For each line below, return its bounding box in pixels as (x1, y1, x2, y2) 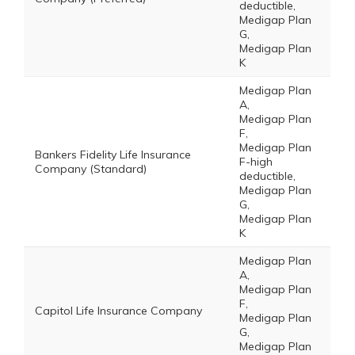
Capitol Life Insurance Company (35, 303, 202, 318)
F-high (239, 155, 273, 169)
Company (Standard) (35, 162, 147, 176)
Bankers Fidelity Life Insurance (35, 147, 191, 162)
